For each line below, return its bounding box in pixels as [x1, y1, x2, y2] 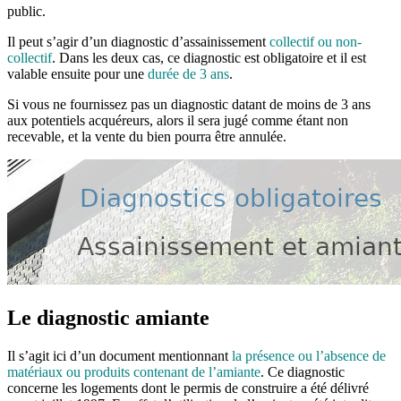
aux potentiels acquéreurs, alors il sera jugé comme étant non [7, 113, 348, 129]
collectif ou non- [266, 34, 362, 50]
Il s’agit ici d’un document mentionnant [7, 348, 232, 364]
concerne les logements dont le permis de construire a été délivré [7, 380, 369, 397]
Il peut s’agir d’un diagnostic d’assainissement [7, 34, 266, 50]
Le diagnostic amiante [7, 306, 209, 330]
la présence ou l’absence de [232, 348, 386, 364]
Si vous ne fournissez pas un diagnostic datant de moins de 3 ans [7, 97, 371, 113]
